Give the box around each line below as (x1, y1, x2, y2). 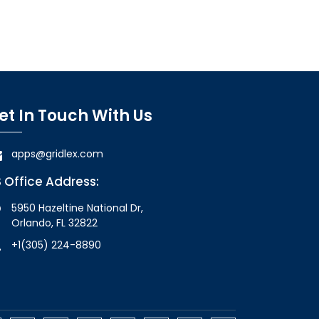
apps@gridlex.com (11, 146, 103, 161)
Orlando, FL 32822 (11, 215, 98, 230)
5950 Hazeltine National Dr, (11, 200, 143, 215)
